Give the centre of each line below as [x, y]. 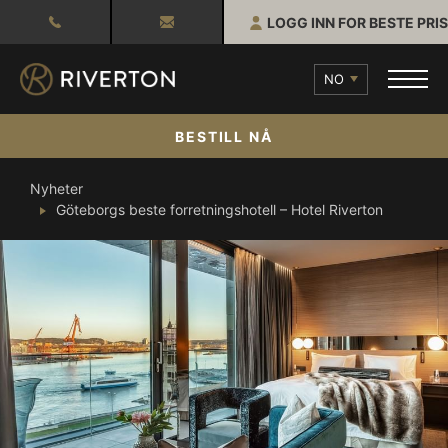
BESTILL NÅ [224, 136]
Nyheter [56, 188]
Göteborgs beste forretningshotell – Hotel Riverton [219, 209]
